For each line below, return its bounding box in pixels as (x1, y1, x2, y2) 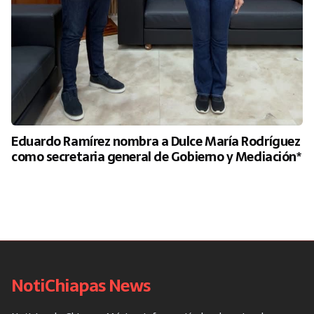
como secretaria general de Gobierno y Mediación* (11, 146, 301, 167)
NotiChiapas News (11, 272, 151, 299)
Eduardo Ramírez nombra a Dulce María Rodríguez (11, 130, 301, 151)
